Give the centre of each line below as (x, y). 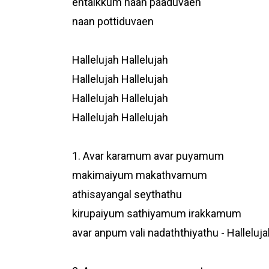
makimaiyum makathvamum (139, 175)
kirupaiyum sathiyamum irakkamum (156, 214)
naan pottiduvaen (113, 22)
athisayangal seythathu (127, 195)
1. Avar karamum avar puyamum (148, 156)
